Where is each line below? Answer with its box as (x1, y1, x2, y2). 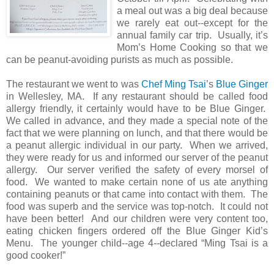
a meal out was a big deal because (117, 5, 268, 16)
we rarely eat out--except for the (117, 17, 268, 28)
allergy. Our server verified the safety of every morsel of (6, 164, 268, 175)
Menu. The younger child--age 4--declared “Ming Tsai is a (6, 237, 268, 248)
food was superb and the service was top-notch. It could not (6, 201, 268, 212)
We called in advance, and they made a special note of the (6, 115, 268, 126)
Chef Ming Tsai (141, 78, 206, 89)
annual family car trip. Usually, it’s (117, 29, 268, 40)
